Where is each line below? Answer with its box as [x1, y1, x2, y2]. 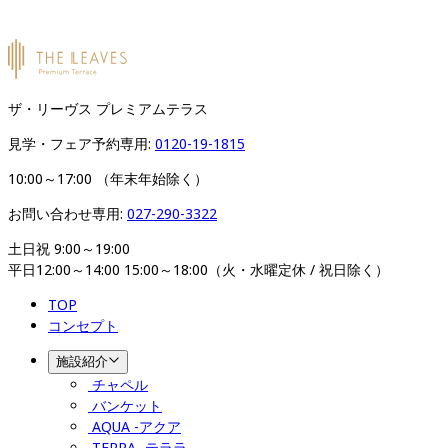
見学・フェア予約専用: [8, 133, 155, 153]
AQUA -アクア [92, 416, 181, 436]
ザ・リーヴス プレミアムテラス [8, 98, 208, 118]
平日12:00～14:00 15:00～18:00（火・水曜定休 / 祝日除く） [8, 259, 389, 279]
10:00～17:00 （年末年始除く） [8, 168, 208, 188]
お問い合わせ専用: [8, 203, 127, 223]
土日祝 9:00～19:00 [8, 238, 130, 258]
